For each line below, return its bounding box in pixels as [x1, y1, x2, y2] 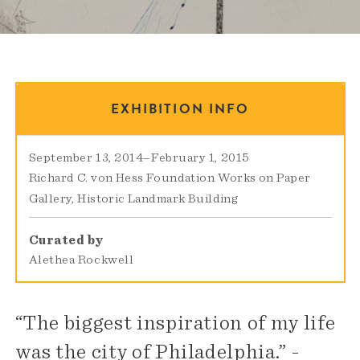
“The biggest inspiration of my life [14, 313, 336, 334]
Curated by [28, 234, 104, 247]
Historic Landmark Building [77, 192, 239, 206]
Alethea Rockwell [28, 253, 134, 267]
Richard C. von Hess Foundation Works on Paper [28, 171, 311, 185]
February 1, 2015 [150, 151, 250, 165]
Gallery [28, 192, 72, 206]
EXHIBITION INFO [110, 99, 250, 120]
